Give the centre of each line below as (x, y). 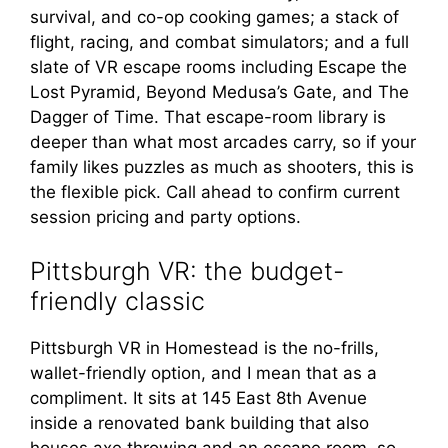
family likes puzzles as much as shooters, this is (222, 167)
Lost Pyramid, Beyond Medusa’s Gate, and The (219, 92)
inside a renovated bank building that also (199, 422)
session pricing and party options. (165, 217)
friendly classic (117, 300)
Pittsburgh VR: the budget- (187, 270)
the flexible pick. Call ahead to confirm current (215, 192)
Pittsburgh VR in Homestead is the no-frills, (204, 347)
